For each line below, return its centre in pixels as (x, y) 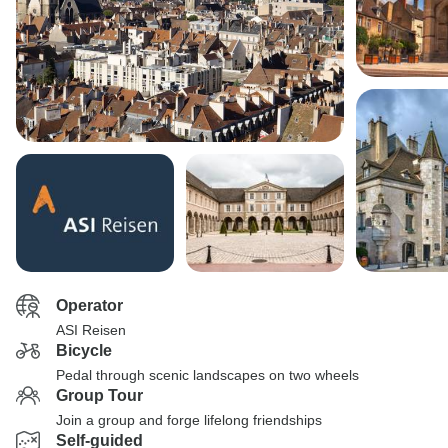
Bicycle (84, 350)
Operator (89, 305)
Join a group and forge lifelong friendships (189, 420)
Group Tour (99, 395)
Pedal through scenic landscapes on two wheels (207, 375)
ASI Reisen (91, 330)
